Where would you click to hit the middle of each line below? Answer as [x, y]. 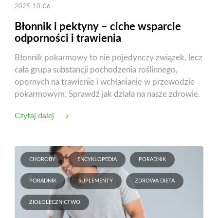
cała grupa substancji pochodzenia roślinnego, [96, 70]
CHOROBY [42, 160]
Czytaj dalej [34, 116]
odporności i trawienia [68, 39]
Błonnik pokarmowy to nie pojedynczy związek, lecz [109, 58]
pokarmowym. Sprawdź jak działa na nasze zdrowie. [107, 94]
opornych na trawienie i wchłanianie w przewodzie [105, 82]
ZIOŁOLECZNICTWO [55, 202]
